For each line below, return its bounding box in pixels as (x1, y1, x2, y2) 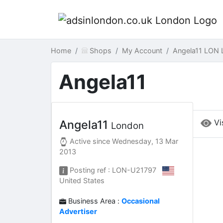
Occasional (121, 197, 160, 206)
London (111, 120, 144, 131)
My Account (121, 46, 162, 55)
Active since (68, 137, 112, 145)
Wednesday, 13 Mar (112, 137, 179, 145)
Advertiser (59, 207, 97, 216)
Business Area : (66, 197, 122, 206)
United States (59, 176, 105, 185)
